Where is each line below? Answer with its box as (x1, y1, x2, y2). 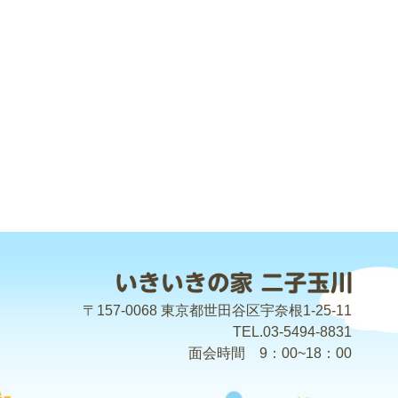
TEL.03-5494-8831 (233, 323, 352, 339)
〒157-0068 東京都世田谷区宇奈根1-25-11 (83, 302, 352, 318)
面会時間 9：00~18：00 (188, 345, 352, 361)
